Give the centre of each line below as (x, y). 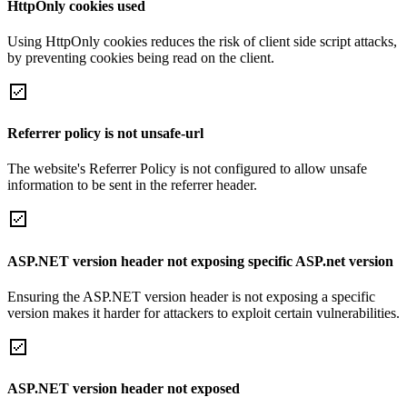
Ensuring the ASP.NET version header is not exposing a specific (191, 296)
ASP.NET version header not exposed (124, 389)
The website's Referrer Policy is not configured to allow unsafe (187, 169)
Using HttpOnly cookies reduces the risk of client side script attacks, (202, 41)
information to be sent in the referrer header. (132, 185)
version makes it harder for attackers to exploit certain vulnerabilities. (203, 313)
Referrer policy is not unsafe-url (105, 134)
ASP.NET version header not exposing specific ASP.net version (200, 261)
